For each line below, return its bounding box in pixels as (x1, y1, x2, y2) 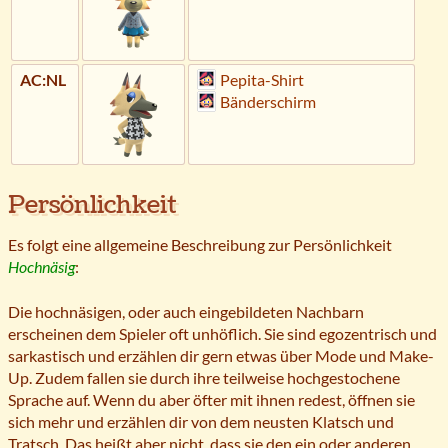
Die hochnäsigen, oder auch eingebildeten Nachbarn (8, 301, 364, 321)
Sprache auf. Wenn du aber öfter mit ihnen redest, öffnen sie (8, 389, 415, 409)
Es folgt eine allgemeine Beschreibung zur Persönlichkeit (8, 235, 392, 255)
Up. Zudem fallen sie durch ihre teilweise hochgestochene (8, 367, 400, 387)
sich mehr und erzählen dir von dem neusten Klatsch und (8, 411, 394, 431)
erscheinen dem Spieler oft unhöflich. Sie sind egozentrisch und (8, 323, 437, 343)
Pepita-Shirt (220, 70, 304, 90)
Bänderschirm (220, 92, 316, 112)
